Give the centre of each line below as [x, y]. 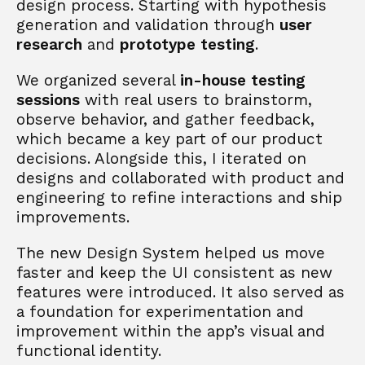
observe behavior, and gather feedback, [165, 119]
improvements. [73, 217]
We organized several [98, 80]
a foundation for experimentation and [160, 312]
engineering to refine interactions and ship [179, 198]
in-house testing [243, 80]
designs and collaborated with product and [180, 178]
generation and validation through [148, 25]
